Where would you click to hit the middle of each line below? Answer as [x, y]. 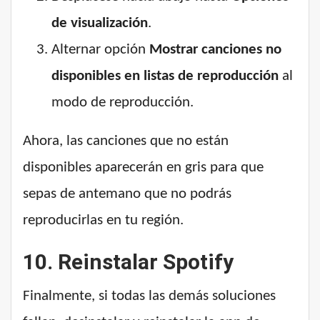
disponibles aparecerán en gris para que [143, 168]
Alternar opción [100, 50]
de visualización [100, 24]
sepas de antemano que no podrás [127, 194]
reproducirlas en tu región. [103, 221]
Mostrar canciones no [215, 50]
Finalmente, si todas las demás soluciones [149, 296]
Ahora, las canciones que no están [126, 141]
